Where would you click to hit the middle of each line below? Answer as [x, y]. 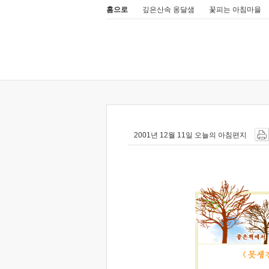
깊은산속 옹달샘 [168, 10]
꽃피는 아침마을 [235, 10]
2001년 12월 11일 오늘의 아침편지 [190, 135]
